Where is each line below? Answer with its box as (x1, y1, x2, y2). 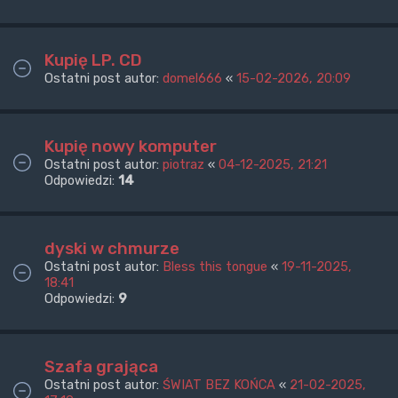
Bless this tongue (163, 259, 267, 275)
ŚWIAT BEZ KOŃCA (163, 377, 275, 394)
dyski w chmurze (44, 238, 179, 259)
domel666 (163, 70, 222, 87)
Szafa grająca (44, 356, 158, 378)
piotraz (163, 156, 204, 173)
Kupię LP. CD (44, 50, 142, 71)
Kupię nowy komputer (44, 136, 217, 157)
